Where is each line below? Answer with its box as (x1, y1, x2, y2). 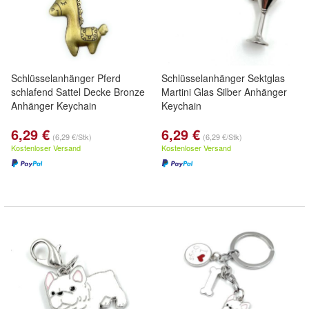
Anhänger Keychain (11, 99, 97, 112)
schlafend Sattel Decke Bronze (11, 85, 145, 99)
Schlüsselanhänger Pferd (11, 71, 121, 85)
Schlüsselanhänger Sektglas (161, 71, 285, 85)
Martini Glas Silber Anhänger (161, 85, 287, 99)
